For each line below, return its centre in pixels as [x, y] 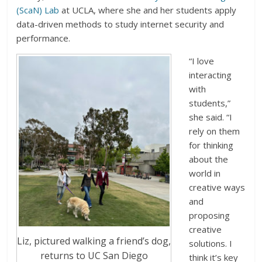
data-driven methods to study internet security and [120, 24]
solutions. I [211, 243]
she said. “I [211, 117]
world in [205, 173]
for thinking [211, 145]
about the [209, 159]
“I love [202, 61]
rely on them [215, 131]
